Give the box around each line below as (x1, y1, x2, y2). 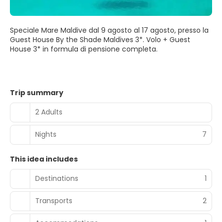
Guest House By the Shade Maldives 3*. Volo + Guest (10, 34, 190, 45)
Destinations (35, 173, 78, 184)
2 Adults (35, 107, 62, 117)
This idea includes (10, 154, 78, 164)
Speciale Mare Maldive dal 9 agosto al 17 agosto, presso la (10, 25, 209, 35)
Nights (35, 129, 56, 140)
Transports (35, 196, 72, 206)
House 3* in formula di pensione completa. (10, 44, 158, 54)
